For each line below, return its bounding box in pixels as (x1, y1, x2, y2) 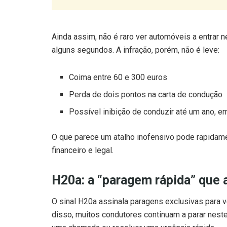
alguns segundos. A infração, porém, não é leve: (52, 24, 219, 34)
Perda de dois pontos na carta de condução (69, 69, 223, 79)
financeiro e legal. (52, 125, 113, 135)
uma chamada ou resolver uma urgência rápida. (52, 203, 216, 213)
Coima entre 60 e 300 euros (69, 52, 168, 62)
